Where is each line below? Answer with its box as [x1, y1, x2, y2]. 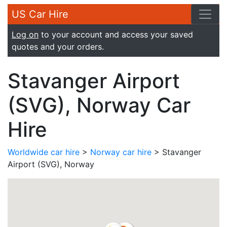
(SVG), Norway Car [8, 93, 191, 118]
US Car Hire [12, 8, 68, 20]
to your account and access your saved [39, 29, 193, 40]
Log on [12, 29, 39, 40]
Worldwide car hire [8, 147, 80, 157]
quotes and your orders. [12, 42, 104, 52]
